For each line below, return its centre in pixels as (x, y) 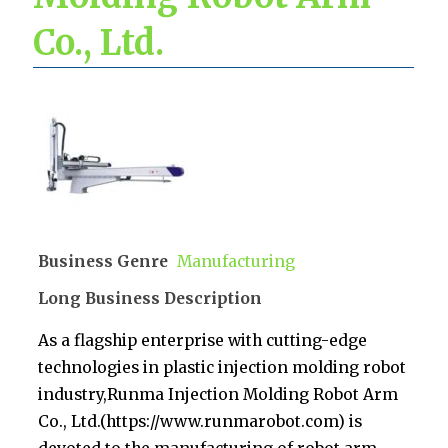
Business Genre (103, 261)
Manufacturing (236, 261)
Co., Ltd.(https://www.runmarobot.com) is (200, 422)
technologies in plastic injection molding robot (222, 368)
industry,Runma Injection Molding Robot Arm (218, 395)
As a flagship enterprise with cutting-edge (203, 341)
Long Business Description (150, 298)
